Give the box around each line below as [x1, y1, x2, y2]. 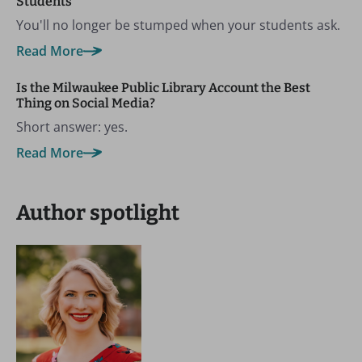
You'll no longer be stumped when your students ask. [16, 15, 340, 34]
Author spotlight [16, 200, 179, 225]
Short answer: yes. [16, 117, 128, 136]
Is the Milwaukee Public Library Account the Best [16, 79, 310, 95]
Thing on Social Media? [16, 95, 155, 111]
